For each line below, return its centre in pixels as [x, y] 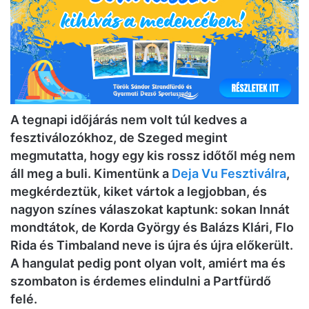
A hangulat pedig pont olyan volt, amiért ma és [148, 263]
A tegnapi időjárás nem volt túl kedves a [129, 119]
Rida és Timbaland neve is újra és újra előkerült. [152, 245]
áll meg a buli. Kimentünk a [91, 173]
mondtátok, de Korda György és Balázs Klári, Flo [152, 227]
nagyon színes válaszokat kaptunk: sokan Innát [150, 209]
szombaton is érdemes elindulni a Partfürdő [141, 281]
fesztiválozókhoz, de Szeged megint [119, 137]
